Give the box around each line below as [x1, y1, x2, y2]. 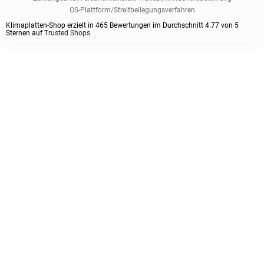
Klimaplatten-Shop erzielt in [6, 21, 95, 29]
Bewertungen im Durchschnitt [108, 21, 205, 29]
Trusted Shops [44, 28, 90, 37]
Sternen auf [6, 28, 44, 37]
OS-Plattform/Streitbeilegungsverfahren [69, 5, 195, 14]
